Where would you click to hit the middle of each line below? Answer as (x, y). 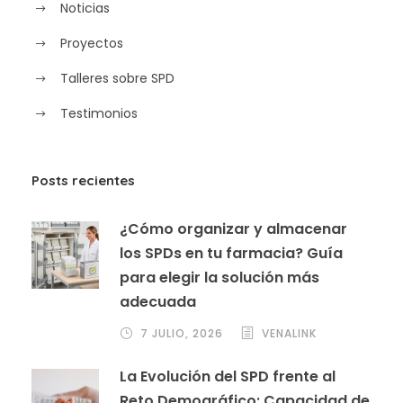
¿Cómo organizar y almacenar (233, 229)
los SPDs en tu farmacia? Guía (231, 254)
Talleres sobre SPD (117, 78)
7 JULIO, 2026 (182, 334)
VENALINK (289, 334)
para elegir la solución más (219, 278)
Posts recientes (83, 181)
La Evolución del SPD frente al (228, 377)
